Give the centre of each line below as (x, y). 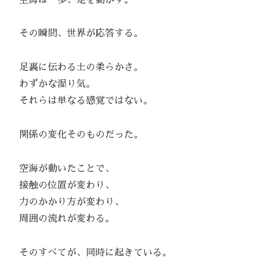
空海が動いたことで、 (62, 168)
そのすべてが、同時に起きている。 (91, 252)
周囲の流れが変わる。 (62, 218)
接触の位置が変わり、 (62, 185)
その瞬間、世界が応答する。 (76, 34)
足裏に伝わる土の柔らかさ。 (76, 68)
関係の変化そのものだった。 (76, 134)
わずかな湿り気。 (52, 84)
